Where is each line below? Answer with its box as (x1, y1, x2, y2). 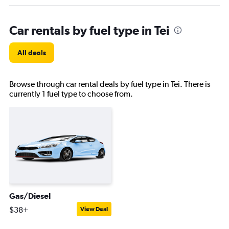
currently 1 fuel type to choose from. (9, 89, 133, 99)
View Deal (80, 205, 108, 213)
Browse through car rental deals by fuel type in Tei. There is (9, 79, 211, 89)
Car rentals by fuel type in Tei (9, 23, 169, 37)
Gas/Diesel (9, 191, 51, 200)
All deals (17, 49, 46, 57)
